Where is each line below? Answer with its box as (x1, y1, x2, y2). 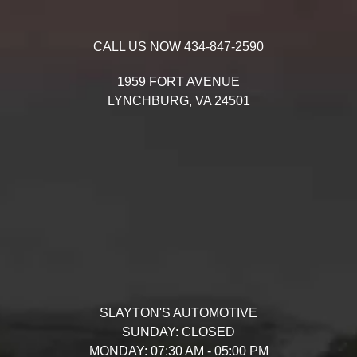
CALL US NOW (93, 39, 184, 53)
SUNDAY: (122, 324, 178, 339)
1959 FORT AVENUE (117, 74, 240, 88)
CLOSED (178, 324, 235, 339)
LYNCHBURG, (107, 93, 192, 108)
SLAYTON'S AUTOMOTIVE (100, 305, 257, 320)
